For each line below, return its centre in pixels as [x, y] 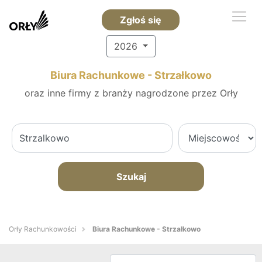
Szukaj [131, 177]
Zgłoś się [140, 20]
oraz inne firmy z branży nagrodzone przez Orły [131, 93]
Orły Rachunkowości [43, 229]
